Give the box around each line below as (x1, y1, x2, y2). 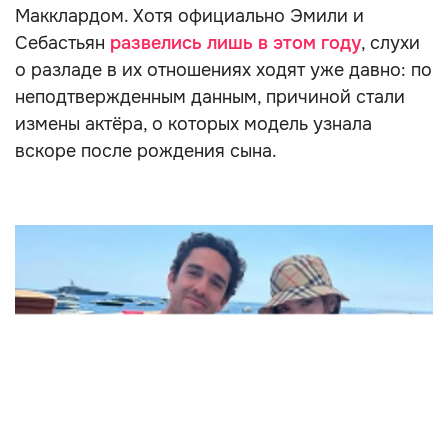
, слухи (361, 32, 420, 54)
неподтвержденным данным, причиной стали (15, 86, 405, 108)
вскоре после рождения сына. (15, 140, 277, 162)
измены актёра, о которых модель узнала (15, 113, 372, 135)
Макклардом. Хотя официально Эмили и (15, 5, 364, 27)
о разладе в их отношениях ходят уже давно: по (15, 59, 432, 81)
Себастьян (15, 32, 110, 54)
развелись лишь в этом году (110, 32, 361, 54)
